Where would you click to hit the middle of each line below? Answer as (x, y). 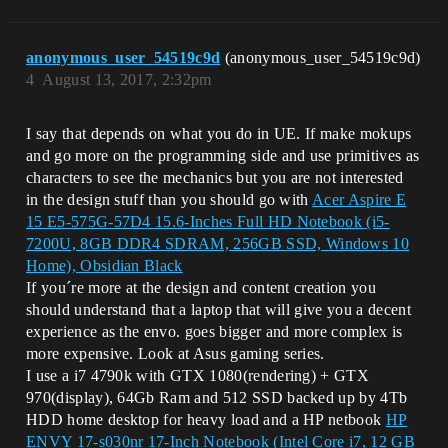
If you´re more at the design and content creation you (201, 287)
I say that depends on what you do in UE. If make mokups (219, 133)
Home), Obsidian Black (104, 265)
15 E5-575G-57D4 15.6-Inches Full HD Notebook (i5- (208, 221)
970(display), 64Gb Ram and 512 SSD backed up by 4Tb (217, 397)
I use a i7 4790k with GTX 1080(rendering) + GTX (198, 375)
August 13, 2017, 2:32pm (127, 79)
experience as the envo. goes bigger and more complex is (214, 331)
